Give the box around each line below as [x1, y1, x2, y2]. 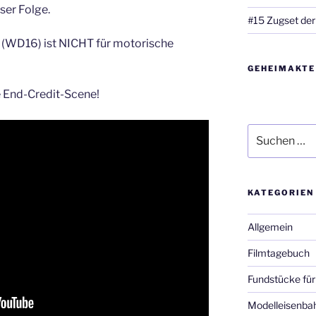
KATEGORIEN [247, 188, 314, 198]
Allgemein [247, 221, 293, 233]
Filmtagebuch [247, 247, 310, 260]
